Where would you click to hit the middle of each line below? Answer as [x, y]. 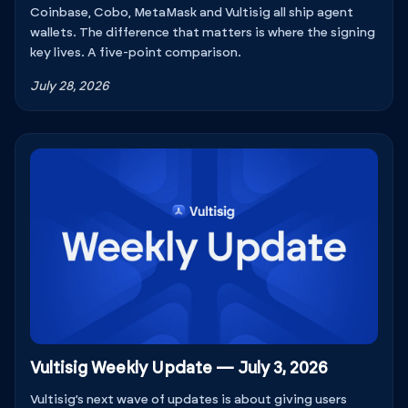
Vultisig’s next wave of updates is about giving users [189, 399]
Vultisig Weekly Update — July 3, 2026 [179, 368]
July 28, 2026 [70, 86]
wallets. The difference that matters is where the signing [203, 32]
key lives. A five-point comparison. [136, 52]
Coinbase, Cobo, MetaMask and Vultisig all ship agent [192, 12]
